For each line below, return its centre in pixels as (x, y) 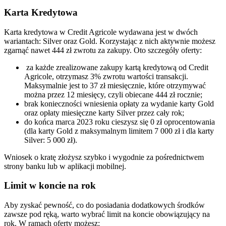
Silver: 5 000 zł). (51, 140)
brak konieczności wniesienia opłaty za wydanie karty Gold (119, 103)
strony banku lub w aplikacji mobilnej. (65, 166)
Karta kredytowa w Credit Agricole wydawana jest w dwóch (101, 32)
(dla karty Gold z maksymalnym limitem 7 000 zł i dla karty (119, 131)
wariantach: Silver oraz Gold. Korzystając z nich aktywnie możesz (110, 41)
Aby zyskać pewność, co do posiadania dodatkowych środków (104, 205)
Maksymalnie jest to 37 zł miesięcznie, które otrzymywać (115, 85)
